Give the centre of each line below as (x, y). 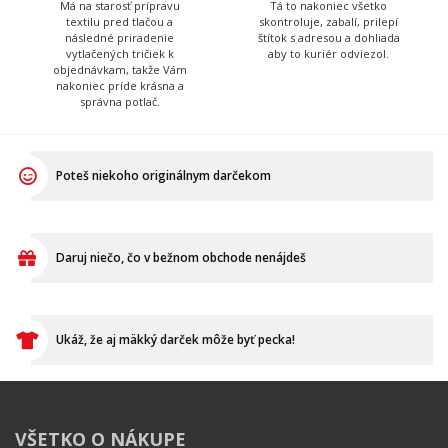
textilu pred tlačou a (119, 21)
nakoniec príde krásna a (119, 85)
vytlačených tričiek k (119, 53)
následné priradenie (119, 37)
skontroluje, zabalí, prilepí (328, 21)
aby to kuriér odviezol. (328, 53)
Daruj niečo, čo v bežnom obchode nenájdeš (181, 257)
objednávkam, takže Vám (119, 69)
